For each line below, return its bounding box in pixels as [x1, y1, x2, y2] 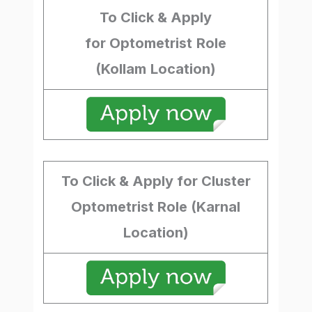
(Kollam [95, 60, 147, 77]
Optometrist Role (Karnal [71, 198, 241, 215]
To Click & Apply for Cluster [61, 172, 251, 189]
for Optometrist [85, 34, 193, 52]
